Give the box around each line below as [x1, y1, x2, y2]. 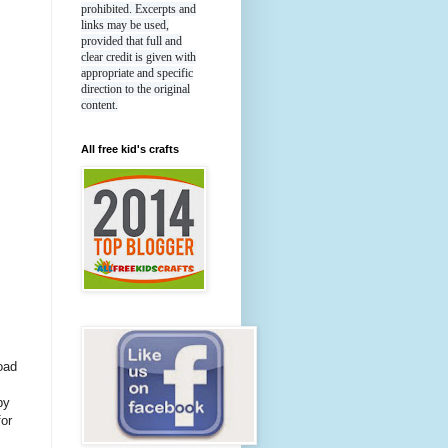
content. [81, 98, 118, 113]
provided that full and [81, 34, 182, 49]
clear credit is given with [81, 50, 196, 65]
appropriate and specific [81, 66, 193, 81]
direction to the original [81, 82, 190, 97]
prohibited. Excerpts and [81, 2, 196, 17]
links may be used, [81, 18, 169, 33]
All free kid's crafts [81, 143, 179, 156]
